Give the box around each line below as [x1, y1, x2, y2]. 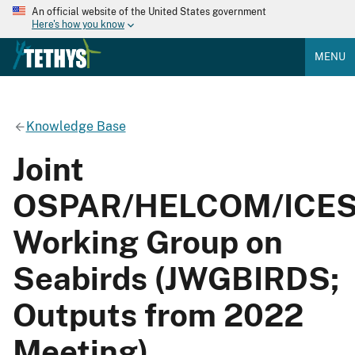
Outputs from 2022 [13, 296, 303, 334]
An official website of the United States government [32, 6, 266, 17]
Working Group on [13, 223, 283, 261]
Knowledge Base [25, 118, 126, 134]
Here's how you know [32, 19, 124, 31]
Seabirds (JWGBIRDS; [13, 259, 339, 297]
